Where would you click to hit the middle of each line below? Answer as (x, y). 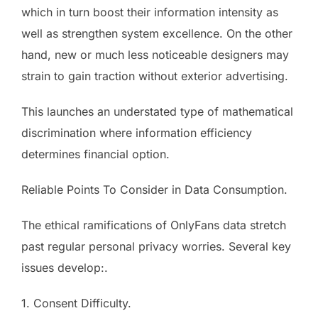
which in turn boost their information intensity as (150, 12)
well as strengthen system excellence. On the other (157, 33)
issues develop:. (65, 267)
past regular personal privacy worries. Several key (156, 246)
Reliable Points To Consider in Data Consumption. (154, 189)
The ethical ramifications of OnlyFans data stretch (154, 225)
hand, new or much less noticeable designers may (155, 54)
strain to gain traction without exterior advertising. (155, 76)
